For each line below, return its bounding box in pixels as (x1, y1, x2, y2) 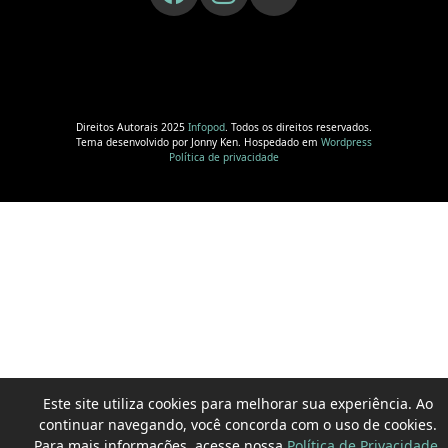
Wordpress (321, 134, 372, 149)
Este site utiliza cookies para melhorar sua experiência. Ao (42, 394, 433, 413)
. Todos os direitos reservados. (225, 119, 372, 134)
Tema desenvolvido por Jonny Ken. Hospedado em (76, 134, 321, 149)
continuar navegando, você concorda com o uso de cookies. (38, 415, 437, 434)
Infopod (188, 119, 225, 134)
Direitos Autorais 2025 (76, 119, 188, 134)
